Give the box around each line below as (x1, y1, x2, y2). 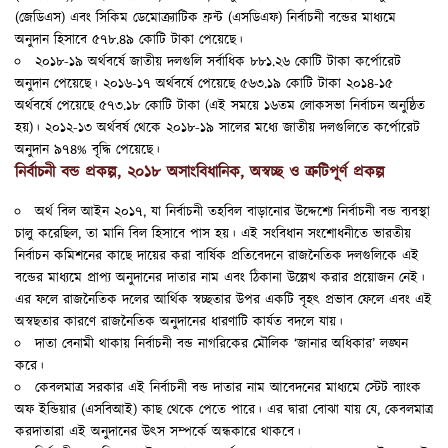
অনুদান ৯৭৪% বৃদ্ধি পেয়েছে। (15, 139, 160, 160)
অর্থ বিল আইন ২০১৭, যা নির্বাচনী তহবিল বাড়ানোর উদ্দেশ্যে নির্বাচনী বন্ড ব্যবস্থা (35, 202, 430, 223)
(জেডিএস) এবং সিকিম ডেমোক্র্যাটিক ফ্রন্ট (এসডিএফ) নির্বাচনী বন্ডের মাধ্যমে (15, 7, 396, 28)
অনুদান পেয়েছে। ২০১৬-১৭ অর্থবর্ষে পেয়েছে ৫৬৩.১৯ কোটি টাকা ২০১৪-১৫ (15, 73, 393, 94)
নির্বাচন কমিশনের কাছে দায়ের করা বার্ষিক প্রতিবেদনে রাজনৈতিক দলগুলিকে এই (15, 246, 419, 267)
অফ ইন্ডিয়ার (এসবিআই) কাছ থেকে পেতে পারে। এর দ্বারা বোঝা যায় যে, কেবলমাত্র (15, 400, 433, 421)
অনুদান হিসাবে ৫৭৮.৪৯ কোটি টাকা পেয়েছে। (15, 29, 243, 50)
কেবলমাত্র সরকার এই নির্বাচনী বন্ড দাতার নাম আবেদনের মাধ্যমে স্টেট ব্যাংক (35, 378, 421, 399)
